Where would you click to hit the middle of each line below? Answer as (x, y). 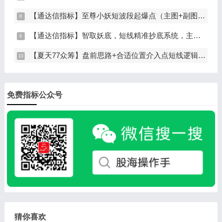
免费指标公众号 (34, 95)
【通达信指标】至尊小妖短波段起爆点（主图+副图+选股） (113, 16)
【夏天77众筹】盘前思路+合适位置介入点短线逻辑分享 (114, 55)
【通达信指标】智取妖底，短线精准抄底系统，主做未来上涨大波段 (111, 36)
